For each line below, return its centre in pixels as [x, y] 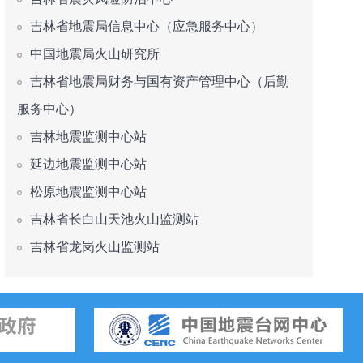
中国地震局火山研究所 [95, 54]
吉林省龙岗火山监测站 [95, 247]
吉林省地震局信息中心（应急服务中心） [147, 26]
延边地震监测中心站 [88, 164]
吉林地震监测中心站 [88, 137]
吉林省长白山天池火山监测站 [114, 219]
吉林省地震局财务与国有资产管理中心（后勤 [160, 81]
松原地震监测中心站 [88, 192]
